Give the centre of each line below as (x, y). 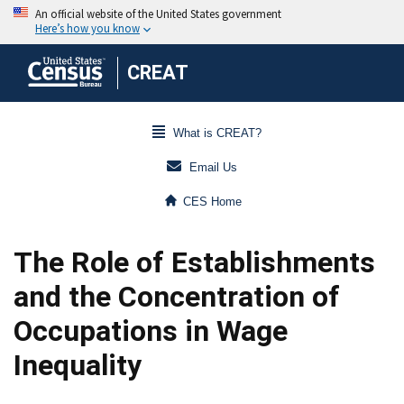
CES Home (213, 202)
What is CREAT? (217, 133)
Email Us (213, 168)
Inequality (78, 365)
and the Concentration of (177, 297)
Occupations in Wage (151, 331)
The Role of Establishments (194, 262)
